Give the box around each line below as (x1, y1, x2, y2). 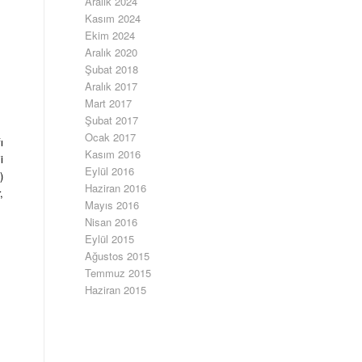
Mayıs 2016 (85, 197, 140, 213)
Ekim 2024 (85, 27, 136, 43)
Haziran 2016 (85, 180, 147, 196)
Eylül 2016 (85, 163, 135, 179)
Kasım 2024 (85, 11, 141, 26)
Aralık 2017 (85, 78, 138, 94)
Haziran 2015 (85, 282, 147, 297)
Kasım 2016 (85, 146, 141, 162)
